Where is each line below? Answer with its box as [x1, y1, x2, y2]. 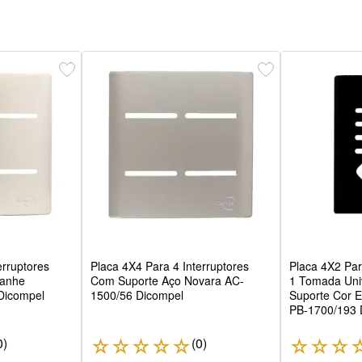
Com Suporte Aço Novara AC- [90, 272, 244, 289]
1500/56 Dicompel [90, 287, 183, 304]
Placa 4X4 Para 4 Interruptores [90, 258, 249, 275]
